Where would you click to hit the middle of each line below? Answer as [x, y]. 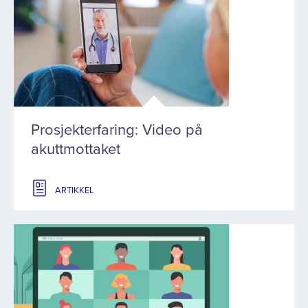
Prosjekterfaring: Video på [117, 130]
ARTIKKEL [75, 190]
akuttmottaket [76, 149]
